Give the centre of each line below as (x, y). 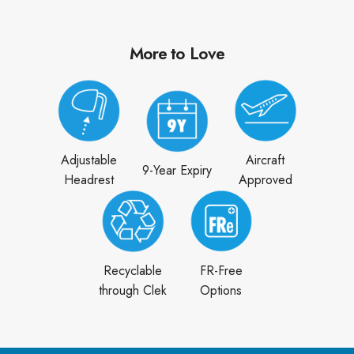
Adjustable (88, 160)
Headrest (88, 180)
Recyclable (133, 271)
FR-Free (221, 271)
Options (221, 291)
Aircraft (265, 160)
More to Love (177, 54)
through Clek (133, 291)
